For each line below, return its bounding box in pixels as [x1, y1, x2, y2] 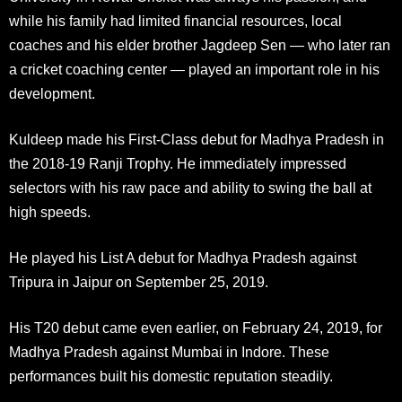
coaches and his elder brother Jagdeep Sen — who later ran [9, 37, 390, 53]
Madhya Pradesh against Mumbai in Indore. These [9, 344, 329, 360]
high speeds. [9, 204, 91, 220]
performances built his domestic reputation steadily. [9, 368, 333, 384]
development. [9, 85, 95, 101]
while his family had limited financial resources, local [9, 13, 342, 29]
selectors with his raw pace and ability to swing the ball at [9, 179, 371, 196]
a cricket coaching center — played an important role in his [9, 61, 380, 77]
